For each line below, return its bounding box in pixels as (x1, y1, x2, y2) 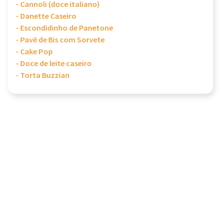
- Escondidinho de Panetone (16, 23, 113, 34)
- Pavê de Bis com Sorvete (16, 35, 105, 45)
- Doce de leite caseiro (16, 59, 92, 69)
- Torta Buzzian (16, 71, 70, 81)
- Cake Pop (16, 47, 53, 57)
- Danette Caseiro (16, 11, 76, 22)
